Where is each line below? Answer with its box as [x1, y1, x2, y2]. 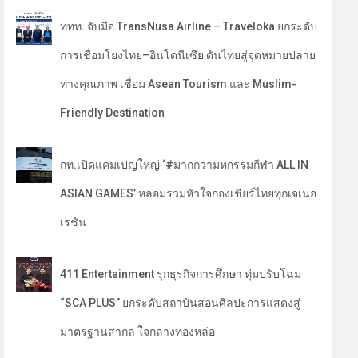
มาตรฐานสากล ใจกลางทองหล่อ [60, 325, 216, 338]
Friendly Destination [60, 106, 165, 119]
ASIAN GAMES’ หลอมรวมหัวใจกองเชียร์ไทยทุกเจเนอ [60, 187, 317, 200]
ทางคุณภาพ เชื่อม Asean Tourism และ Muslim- [60, 78, 297, 90]
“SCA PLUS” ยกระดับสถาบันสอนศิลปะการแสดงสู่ [60, 296, 301, 309]
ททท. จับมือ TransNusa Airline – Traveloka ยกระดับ [60, 20, 318, 33]
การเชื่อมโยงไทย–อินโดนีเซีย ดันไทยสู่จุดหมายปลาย [60, 49, 316, 62]
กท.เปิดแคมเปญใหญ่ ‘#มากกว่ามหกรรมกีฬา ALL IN [60, 158, 309, 171]
